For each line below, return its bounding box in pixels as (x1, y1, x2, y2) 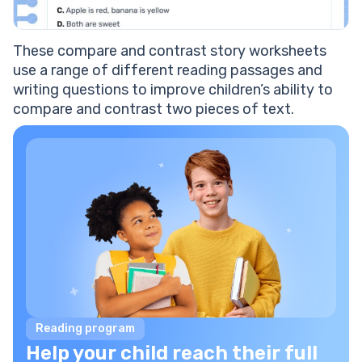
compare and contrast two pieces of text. (13, 100, 294, 119)
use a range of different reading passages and (13, 61, 322, 80)
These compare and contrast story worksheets (13, 42, 326, 61)
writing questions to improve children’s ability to (13, 81, 333, 99)
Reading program (36, 322, 135, 336)
